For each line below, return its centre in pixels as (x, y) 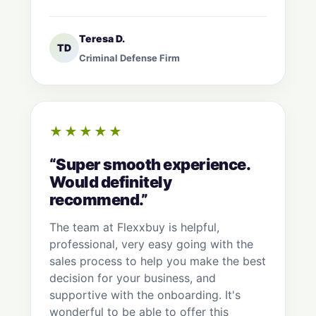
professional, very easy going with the (151, 244)
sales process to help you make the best (158, 261)
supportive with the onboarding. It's (145, 295)
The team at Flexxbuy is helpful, (134, 227)
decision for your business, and (133, 278)
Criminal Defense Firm (129, 58)
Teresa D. (102, 39)
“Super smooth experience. (150, 165)
